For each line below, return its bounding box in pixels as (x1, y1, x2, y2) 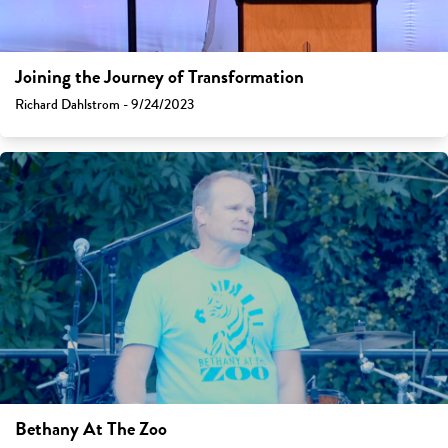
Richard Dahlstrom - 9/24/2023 (15, 94, 194, 116)
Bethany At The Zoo (15, 415, 167, 444)
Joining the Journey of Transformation (15, 63, 304, 92)
